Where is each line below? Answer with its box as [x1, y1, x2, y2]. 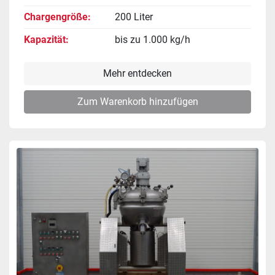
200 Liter [115, 10, 153, 23]
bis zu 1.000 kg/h [115, 33, 190, 45]
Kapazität [24, 33, 66, 45]
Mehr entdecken [103, 67, 172, 79]
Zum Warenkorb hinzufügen [77, 95, 198, 107]
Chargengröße [24, 10, 88, 23]
